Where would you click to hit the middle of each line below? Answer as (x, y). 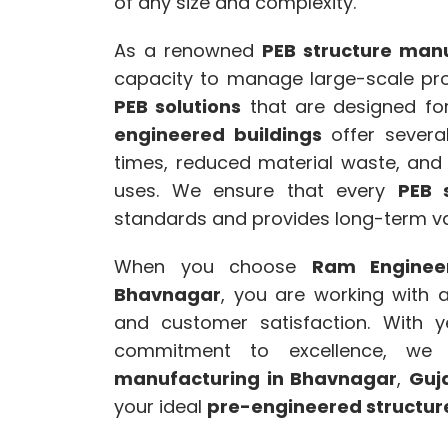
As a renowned (188, 51)
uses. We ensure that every (256, 191)
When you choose (213, 267)
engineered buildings (218, 135)
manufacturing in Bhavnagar (256, 379)
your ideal (160, 407)
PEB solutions (178, 107)
